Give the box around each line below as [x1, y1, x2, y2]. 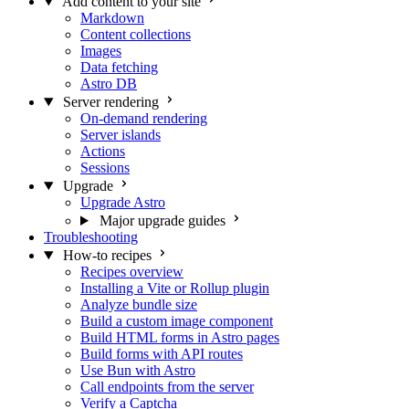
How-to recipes [62, 247, 152, 263]
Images [80, 43, 121, 58]
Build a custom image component [80, 313, 273, 329]
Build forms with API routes [80, 346, 243, 362]
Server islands [80, 127, 161, 142]
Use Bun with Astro [80, 362, 195, 378]
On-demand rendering [80, 110, 207, 126]
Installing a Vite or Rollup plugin [80, 280, 269, 296]
